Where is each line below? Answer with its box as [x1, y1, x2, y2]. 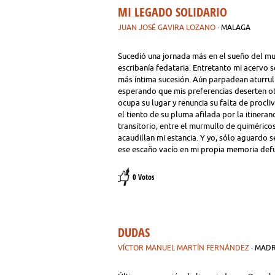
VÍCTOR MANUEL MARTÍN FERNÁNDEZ [118, 244, 249, 252]
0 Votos [133, 172, 154, 182]
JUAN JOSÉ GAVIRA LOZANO [118, 23, 215, 31]
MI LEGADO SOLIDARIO [118, 4, 227, 20]
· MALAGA [215, 23, 252, 31]
